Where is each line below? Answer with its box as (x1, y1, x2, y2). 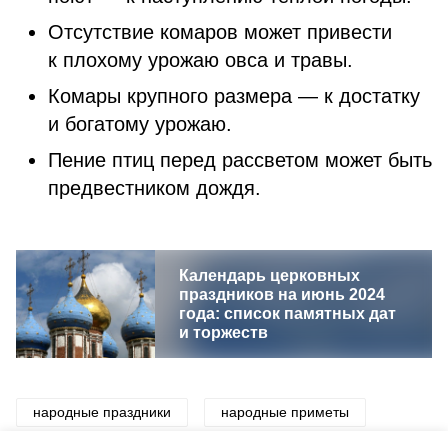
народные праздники (33, 404, 171, 420)
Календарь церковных (178, 267, 360, 284)
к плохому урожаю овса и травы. (48, 49, 353, 71)
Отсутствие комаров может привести (48, 21, 392, 43)
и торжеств (178, 324, 268, 341)
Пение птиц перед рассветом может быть (48, 149, 432, 171)
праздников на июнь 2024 (178, 286, 385, 303)
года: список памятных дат (178, 305, 396, 322)
